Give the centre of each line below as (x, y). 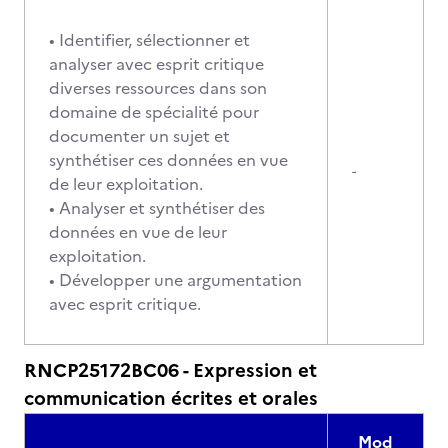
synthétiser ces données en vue (168, 160)
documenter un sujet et (139, 136)
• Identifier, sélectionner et (149, 40)
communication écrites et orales (171, 398)
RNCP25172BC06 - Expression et (170, 370)
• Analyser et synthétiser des (157, 208)
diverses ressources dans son (158, 88)
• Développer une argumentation (175, 280)
